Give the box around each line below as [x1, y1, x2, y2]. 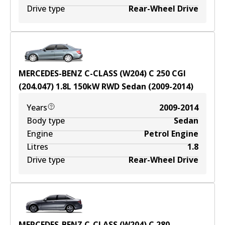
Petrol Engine [144, 128, 198, 139]
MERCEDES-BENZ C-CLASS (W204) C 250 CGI [19, 68, 186, 79]
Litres [27, 141, 48, 152]
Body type [27, 115, 65, 126]
